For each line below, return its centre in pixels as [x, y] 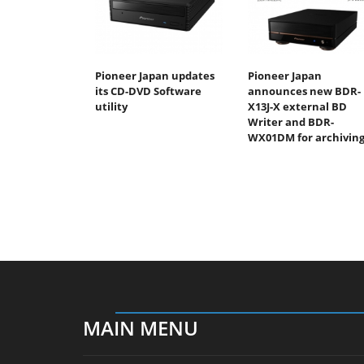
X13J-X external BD [297, 106]
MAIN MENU [141, 327]
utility [111, 106]
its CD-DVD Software [148, 91]
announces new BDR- [304, 91]
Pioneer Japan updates [155, 75]
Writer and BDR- [290, 121]
